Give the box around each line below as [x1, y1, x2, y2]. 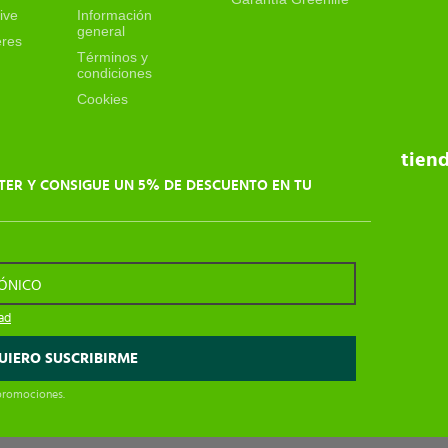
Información [77, 7, 153, 23]
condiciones [77, 65, 153, 81]
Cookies [77, 91, 129, 107]
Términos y [77, 49, 149, 65]
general [77, 23, 126, 39]
